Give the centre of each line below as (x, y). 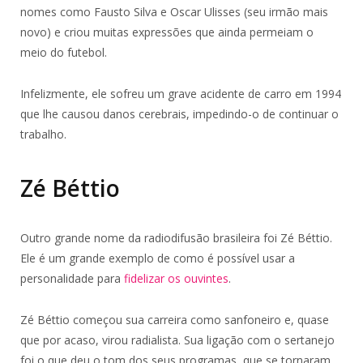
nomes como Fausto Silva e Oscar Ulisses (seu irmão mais (174, 11)
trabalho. (43, 134)
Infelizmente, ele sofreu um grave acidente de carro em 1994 (181, 93)
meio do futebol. (64, 52)
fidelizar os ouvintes (176, 279)
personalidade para (72, 279)
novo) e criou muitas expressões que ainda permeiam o (167, 32)
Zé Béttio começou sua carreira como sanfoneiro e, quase (175, 320)
